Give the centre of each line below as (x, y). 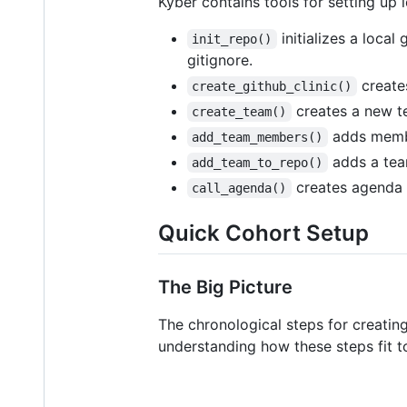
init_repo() (232, 39)
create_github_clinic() (272, 86)
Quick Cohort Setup (263, 233)
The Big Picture (225, 288)
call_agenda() (239, 188)
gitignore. (220, 60)
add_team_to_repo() (258, 162)
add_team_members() (258, 137)
